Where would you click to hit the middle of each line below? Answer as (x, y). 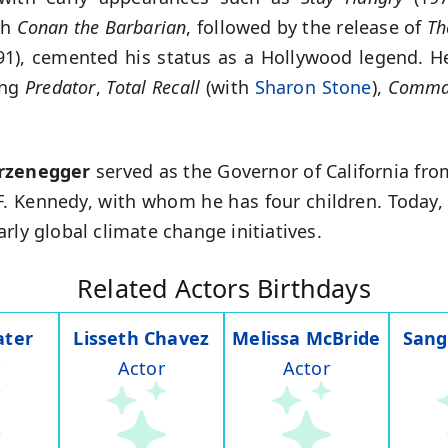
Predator (60, 87)
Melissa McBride (306, 338)
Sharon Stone (313, 87)
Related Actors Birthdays (224, 288)
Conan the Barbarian (101, 27)
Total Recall (153, 87)
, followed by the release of (306, 27)
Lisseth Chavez (141, 338)
